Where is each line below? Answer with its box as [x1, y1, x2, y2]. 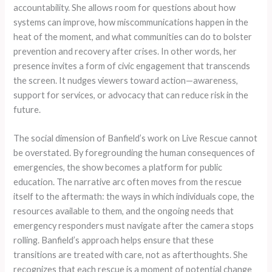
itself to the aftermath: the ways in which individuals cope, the [13, 191, 255, 202]
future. [13, 104, 41, 115]
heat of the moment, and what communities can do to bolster [13, 31, 253, 42]
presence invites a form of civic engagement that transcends [13, 60, 251, 71]
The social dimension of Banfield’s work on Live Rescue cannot [13, 132, 258, 143]
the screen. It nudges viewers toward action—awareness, [13, 75, 239, 86]
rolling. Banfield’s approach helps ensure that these [13, 234, 214, 245]
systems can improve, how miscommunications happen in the [13, 16, 249, 27]
